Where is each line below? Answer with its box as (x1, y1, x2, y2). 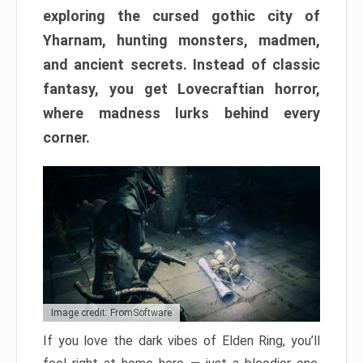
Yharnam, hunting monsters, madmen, (43, 32, 320, 49)
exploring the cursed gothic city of (43, 7, 320, 24)
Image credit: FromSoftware (51, 307, 172, 319)
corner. (43, 129, 90, 146)
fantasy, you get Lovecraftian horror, (43, 80, 320, 97)
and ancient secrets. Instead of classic (43, 56, 320, 73)
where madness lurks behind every (43, 105, 320, 122)
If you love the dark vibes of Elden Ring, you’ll (43, 333, 320, 349)
